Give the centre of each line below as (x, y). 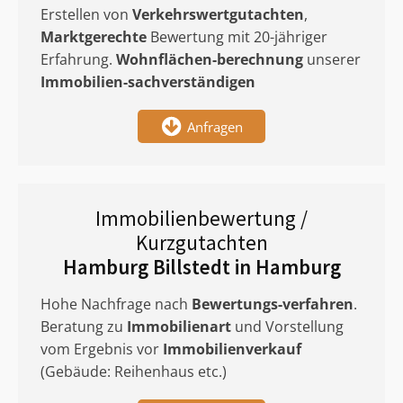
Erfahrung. (78, 59)
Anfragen (215, 126)
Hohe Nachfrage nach (116, 304)
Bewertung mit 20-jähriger (237, 37)
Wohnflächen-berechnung (210, 59)
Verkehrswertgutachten (218, 14)
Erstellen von (86, 14)
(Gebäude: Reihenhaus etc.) (134, 372)
